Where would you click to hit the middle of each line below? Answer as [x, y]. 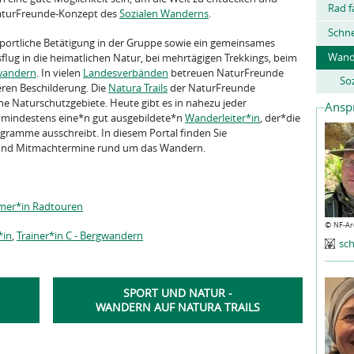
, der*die [280, 118]
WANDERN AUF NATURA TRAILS [178, 307]
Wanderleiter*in [222, 118]
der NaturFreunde [211, 88]
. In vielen [60, 73]
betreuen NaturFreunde [226, 73]
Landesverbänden [126, 73]
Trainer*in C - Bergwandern [80, 235]
